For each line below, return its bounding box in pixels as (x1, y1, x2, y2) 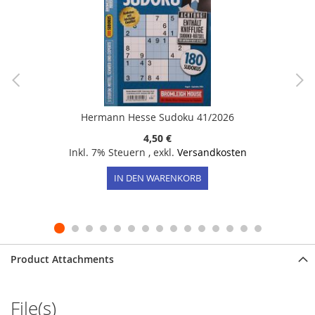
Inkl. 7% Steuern (68, 146, 148, 160)
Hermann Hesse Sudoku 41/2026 (81, 110, 234, 124)
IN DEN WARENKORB (114, 172, 201, 185)
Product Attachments (11, 252, 114, 266)
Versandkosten (176, 146, 247, 160)
